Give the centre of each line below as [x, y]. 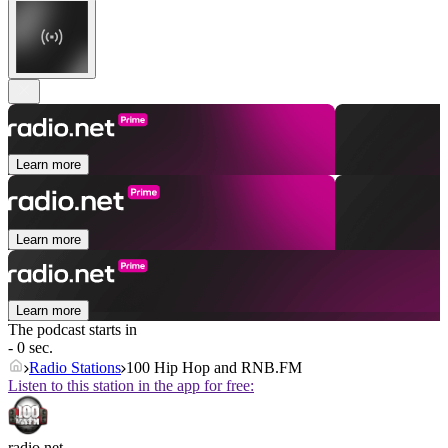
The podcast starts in [72, 330]
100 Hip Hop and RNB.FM [214, 368]
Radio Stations [75, 368]
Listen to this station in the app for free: [131, 386]
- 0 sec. [30, 348]
